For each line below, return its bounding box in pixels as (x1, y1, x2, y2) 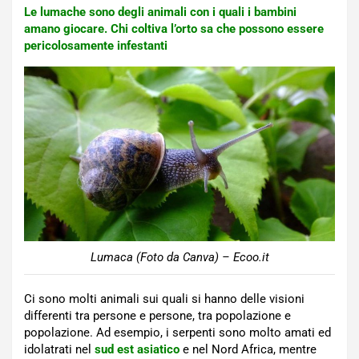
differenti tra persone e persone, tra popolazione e (24, 309, 291, 324)
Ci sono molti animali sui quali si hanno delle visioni (24, 292, 305, 307)
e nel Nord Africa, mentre (183, 342, 317, 357)
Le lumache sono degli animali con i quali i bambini (24, 5, 296, 19)
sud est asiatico (95, 342, 179, 357)
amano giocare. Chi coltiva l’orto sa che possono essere (24, 22, 324, 36)
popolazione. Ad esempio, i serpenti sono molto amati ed (24, 325, 331, 341)
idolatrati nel (24, 342, 95, 357)
